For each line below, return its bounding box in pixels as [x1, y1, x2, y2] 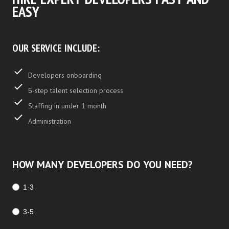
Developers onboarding [28, 71, 102, 79]
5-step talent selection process [28, 86, 123, 95]
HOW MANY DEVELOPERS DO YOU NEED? [12, 158, 193, 170]
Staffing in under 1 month [28, 101, 106, 110]
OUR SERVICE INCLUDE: [12, 42, 100, 54]
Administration [28, 117, 71, 125]
